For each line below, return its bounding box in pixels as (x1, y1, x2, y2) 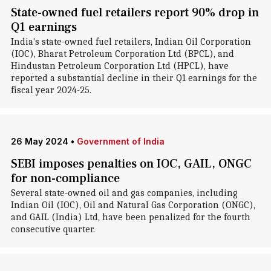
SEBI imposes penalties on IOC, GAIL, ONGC (10, 156, 252, 172)
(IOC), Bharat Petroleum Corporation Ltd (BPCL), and (10, 48, 234, 59)
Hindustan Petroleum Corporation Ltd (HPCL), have (10, 60, 229, 71)
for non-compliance (10, 171, 120, 186)
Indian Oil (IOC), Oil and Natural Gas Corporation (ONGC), (10, 200, 255, 211)
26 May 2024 (10, 136, 68, 146)
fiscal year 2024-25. (10, 85, 91, 96)
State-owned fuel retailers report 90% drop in (10, 5, 259, 21)
